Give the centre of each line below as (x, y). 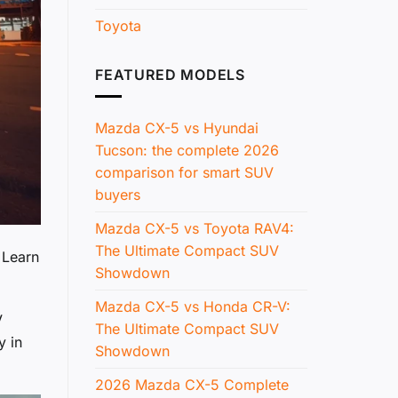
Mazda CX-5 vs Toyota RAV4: (195, 229)
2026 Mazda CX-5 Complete (192, 385)
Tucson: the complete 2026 (187, 151)
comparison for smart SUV (184, 173)
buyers (118, 195)
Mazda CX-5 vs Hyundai (177, 128)
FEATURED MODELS (170, 74)
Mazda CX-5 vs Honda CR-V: (193, 307)
